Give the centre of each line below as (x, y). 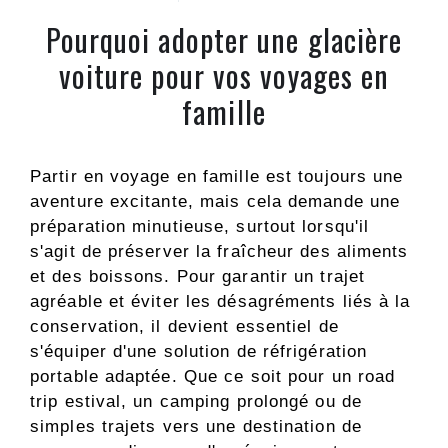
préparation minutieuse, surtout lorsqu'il (200, 226)
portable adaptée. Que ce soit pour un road (213, 376)
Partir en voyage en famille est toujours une (217, 176)
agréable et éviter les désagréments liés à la (220, 301)
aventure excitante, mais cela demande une (215, 201)
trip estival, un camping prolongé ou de (196, 401)
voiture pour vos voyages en (224, 75)
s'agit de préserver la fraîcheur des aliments (219, 251)
